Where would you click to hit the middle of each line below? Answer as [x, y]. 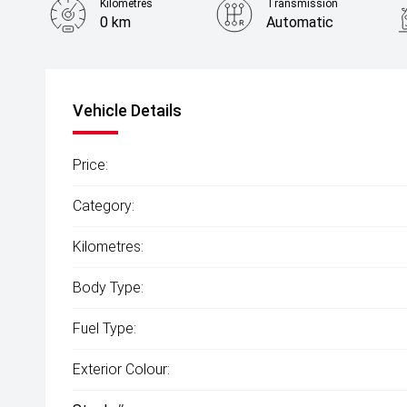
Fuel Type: [104, 328]
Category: [104, 206]
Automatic [299, 22]
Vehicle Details [127, 110]
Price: [90, 165]
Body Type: [108, 288]
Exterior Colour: [121, 369]
